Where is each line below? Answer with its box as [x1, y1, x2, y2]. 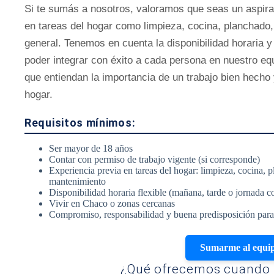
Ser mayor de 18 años [49, 143, 133, 154]
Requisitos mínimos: [24, 116, 136, 129]
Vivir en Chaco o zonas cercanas [49, 198, 175, 209]
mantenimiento [49, 176, 106, 187]
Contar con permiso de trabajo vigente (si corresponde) [49, 154, 260, 165]
